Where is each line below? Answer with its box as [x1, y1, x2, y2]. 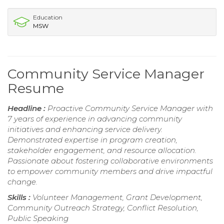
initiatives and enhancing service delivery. [7, 124, 162, 134]
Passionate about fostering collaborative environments [7, 155, 213, 165]
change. [7, 176, 37, 186]
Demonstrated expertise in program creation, [7, 134, 177, 144]
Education [33, 13, 62, 21]
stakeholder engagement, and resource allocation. [7, 145, 196, 155]
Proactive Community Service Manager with [47, 103, 213, 113]
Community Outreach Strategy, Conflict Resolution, [7, 202, 198, 212]
